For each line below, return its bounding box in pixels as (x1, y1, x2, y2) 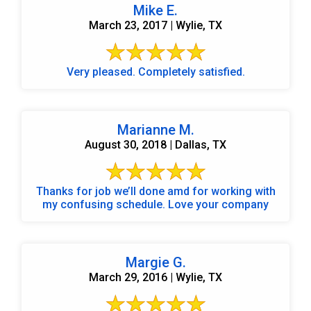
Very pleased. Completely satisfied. (137, 65, 245, 78)
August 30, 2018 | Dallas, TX (85, 137, 226, 151)
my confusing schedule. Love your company (168, 197, 269, 211)
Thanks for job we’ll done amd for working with (35, 184, 167, 198)
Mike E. (133, 1, 178, 19)
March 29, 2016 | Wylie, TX (89, 270, 222, 284)
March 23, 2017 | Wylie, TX (89, 18, 222, 32)
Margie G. (125, 253, 186, 271)
